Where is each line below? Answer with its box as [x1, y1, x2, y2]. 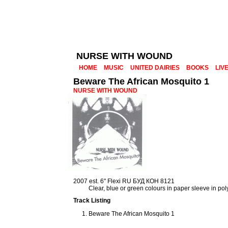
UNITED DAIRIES [130, 64, 180, 71]
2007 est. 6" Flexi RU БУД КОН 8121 [73, 178, 175, 185]
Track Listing [73, 197, 111, 204]
